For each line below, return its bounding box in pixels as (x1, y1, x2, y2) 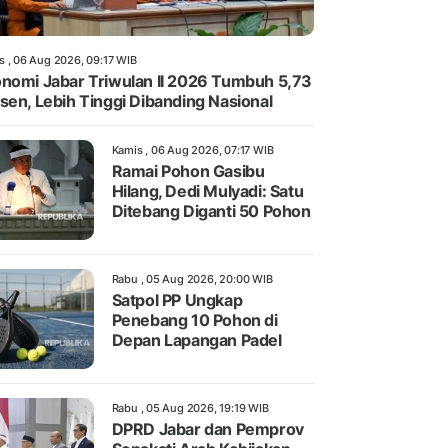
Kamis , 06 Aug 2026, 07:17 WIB (111, 143, 274, 158)
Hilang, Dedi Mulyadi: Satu (111, 181, 304, 202)
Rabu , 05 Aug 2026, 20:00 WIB (111, 272, 273, 287)
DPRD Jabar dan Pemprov (111, 419, 304, 440)
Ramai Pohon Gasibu (111, 161, 265, 182)
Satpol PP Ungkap (111, 290, 243, 311)
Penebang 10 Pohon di (111, 310, 278, 331)
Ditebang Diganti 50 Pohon (111, 201, 311, 222)
